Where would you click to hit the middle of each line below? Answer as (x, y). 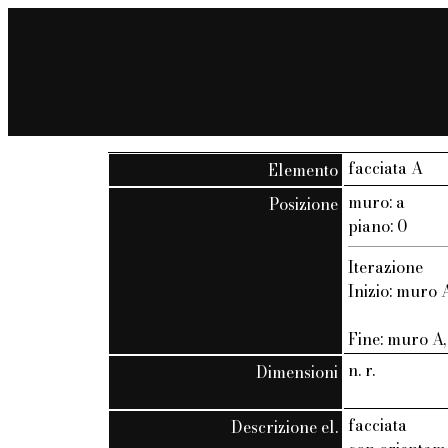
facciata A (386, 167)
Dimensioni (297, 371)
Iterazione (386, 266)
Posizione (304, 203)
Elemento (303, 169)
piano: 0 (378, 225)
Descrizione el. (285, 426)
